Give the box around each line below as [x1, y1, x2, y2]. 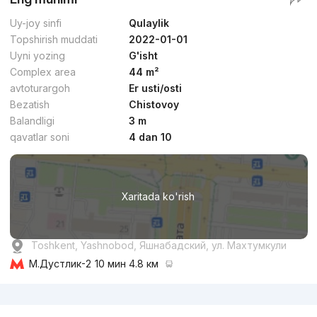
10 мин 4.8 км [94, 258, 158, 270]
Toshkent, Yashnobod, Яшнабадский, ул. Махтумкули [30, 239, 287, 252]
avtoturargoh [9, 82, 70, 95]
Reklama [2, 283, 33, 292]
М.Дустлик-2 [28, 258, 91, 270]
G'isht [129, 50, 158, 62]
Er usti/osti [129, 82, 183, 95]
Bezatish [9, 98, 50, 111]
